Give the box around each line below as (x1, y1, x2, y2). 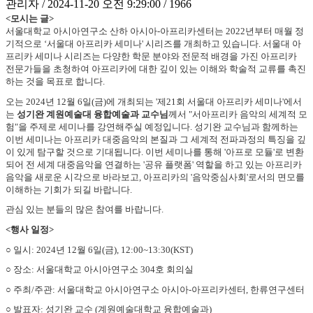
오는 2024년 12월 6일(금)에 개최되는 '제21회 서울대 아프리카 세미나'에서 (6, 96, 302, 107)
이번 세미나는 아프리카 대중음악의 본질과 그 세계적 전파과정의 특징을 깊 (6, 133, 306, 145)
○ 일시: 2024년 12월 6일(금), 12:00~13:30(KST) (6, 244, 193, 255)
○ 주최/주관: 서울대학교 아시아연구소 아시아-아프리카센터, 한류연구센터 (6, 284, 305, 295)
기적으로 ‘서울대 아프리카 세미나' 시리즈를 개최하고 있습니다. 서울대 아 (6, 38, 301, 49)
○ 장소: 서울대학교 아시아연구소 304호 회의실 (6, 264, 194, 275)
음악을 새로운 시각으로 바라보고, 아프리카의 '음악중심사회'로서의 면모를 (6, 171, 305, 182)
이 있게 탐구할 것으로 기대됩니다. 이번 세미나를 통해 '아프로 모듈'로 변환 (6, 146, 304, 157)
